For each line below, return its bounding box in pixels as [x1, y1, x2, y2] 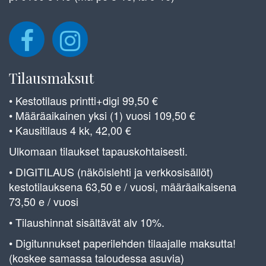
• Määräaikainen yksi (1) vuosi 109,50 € [9, 107, 195, 123]
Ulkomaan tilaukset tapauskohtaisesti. [9, 142, 188, 159]
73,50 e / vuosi [9, 193, 78, 209]
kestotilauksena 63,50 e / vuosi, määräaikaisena [9, 178, 236, 194]
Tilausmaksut [9, 68, 94, 87]
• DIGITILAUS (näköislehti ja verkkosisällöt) [9, 163, 213, 179]
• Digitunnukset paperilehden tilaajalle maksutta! [9, 235, 236, 251]
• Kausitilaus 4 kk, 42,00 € [9, 122, 131, 138]
